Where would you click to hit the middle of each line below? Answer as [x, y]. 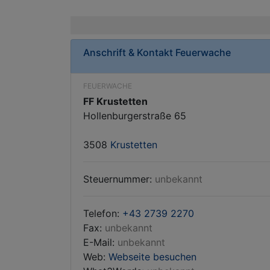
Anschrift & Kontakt [129, 52]
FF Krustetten [115, 101]
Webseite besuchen [152, 257]
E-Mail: [100, 242]
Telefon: [103, 213]
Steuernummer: [119, 179]
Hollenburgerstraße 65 [135, 116]
